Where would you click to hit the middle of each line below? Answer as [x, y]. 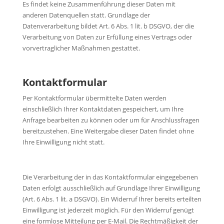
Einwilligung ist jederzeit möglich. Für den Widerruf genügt [108, 210]
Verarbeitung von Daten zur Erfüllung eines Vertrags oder [107, 37]
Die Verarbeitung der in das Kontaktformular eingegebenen [110, 177]
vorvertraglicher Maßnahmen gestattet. [81, 48]
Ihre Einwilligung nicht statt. [63, 142]
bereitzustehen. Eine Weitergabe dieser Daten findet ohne [108, 131]
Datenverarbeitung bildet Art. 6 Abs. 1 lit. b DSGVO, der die [108, 26]
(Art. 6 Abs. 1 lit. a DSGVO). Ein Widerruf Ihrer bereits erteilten [112, 199]
